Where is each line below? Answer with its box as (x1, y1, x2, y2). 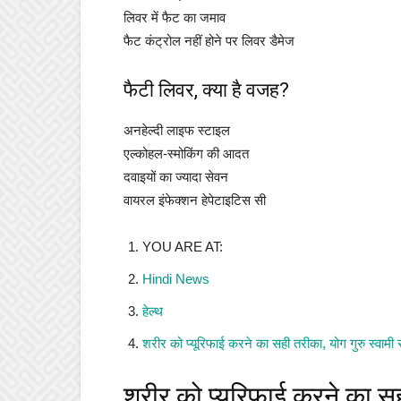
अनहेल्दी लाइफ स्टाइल (124, 123, 230, 138)
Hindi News (142, 271, 209, 286)
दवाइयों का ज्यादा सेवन (124, 169, 228, 184)
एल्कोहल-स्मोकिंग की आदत (124, 146, 249, 161)
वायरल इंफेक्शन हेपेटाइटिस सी (124, 192, 266, 208)
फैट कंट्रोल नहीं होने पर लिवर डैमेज (124, 33, 294, 48)
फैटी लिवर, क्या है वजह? (124, 79, 289, 101)
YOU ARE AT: (142, 239, 223, 254)
